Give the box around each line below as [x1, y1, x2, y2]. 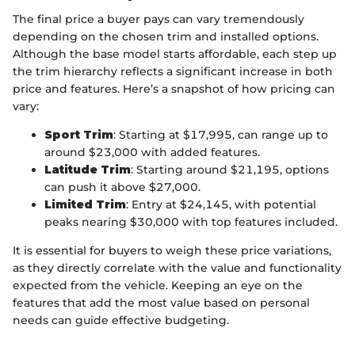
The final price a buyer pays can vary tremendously [13, 12, 304, 27]
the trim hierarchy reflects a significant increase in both [13, 64, 333, 79]
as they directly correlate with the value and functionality [13, 261, 342, 276]
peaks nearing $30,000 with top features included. [44, 215, 338, 230]
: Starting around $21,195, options [131, 162, 329, 177]
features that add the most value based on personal [13, 296, 310, 311]
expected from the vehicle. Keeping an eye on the [13, 278, 303, 293]
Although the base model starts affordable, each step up [13, 47, 337, 62]
